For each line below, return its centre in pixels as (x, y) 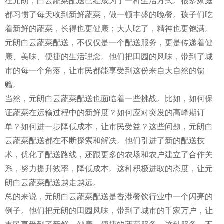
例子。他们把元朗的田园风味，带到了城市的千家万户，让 (109, 210)
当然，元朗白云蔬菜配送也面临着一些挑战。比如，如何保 (109, 98)
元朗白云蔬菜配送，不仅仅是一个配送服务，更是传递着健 (109, 42)
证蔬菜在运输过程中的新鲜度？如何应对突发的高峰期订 (105, 112)
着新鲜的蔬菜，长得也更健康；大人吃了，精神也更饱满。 (109, 28)
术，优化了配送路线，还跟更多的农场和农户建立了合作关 (109, 154)
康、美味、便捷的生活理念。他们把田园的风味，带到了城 (109, 56)
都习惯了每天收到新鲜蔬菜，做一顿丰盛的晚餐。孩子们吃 (109, 14)
